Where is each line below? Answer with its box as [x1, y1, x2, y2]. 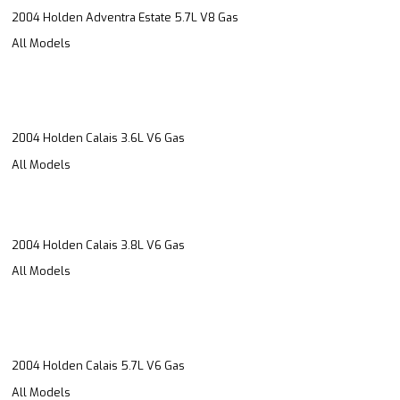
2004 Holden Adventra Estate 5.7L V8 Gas [12, 9, 238, 25]
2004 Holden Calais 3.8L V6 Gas [12, 237, 185, 253]
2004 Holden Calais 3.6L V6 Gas [12, 130, 185, 146]
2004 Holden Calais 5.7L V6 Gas [12, 358, 185, 374]
